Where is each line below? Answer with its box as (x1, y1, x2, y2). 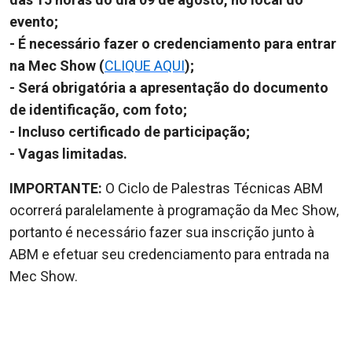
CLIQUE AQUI (104, 57, 185, 74)
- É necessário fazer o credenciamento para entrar (9, 35, 336, 52)
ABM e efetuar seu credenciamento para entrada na (9, 245, 329, 262)
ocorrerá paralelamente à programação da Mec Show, (9, 201, 339, 218)
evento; (9, 13, 58, 30)
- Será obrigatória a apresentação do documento (9, 79, 328, 96)
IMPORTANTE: (9, 179, 102, 196)
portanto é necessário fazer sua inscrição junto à (9, 223, 314, 240)
